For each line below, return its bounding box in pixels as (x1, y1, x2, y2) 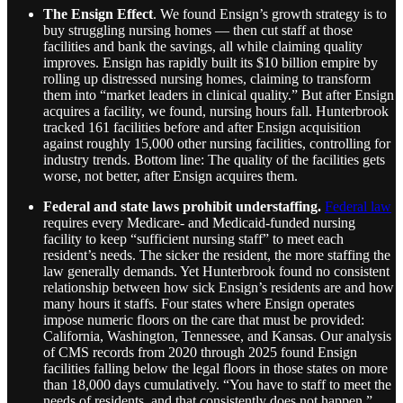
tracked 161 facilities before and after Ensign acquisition (43, 119, 361, 135)
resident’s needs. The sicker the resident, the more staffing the (43, 246, 390, 263)
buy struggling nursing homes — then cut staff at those (43, 22, 353, 38)
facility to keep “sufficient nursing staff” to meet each (43, 230, 344, 246)
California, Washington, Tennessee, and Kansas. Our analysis (43, 327, 391, 344)
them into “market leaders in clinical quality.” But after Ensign (43, 86, 394, 103)
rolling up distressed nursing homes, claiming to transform (43, 70, 371, 86)
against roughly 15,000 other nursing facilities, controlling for (43, 135, 390, 151)
